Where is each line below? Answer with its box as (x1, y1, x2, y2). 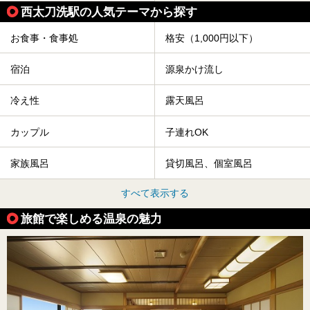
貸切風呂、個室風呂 (165, 158, 253, 170)
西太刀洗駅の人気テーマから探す (21, 5, 197, 19)
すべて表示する (121, 187, 189, 199)
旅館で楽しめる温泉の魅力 (21, 211, 162, 226)
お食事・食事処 (10, 32, 78, 44)
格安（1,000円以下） (165, 32, 258, 44)
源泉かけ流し (165, 64, 224, 75)
